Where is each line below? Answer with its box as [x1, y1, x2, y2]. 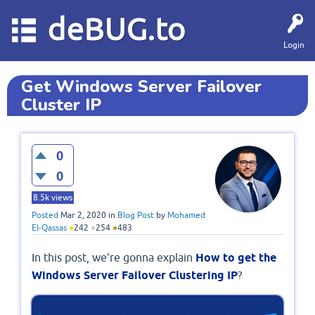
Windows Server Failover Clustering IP [32, 269, 238, 283]
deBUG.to [47, 11, 186, 46]
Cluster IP [21, 94, 101, 116]
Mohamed [167, 210, 205, 221]
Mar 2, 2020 [60, 210, 106, 221]
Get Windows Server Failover [21, 75, 262, 98]
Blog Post [117, 210, 154, 221]
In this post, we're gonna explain [32, 251, 195, 264]
